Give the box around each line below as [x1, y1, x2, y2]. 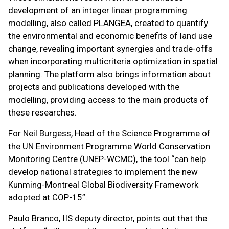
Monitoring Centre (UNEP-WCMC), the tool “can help [8, 154, 206, 164]
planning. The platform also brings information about [8, 69, 211, 79]
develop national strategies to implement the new [8, 167, 198, 177]
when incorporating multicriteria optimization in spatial [8, 56, 218, 66]
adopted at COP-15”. [8, 192, 87, 202]
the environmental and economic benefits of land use [8, 31, 212, 41]
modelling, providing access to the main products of [8, 95, 209, 105]
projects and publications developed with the [8, 82, 179, 92]
